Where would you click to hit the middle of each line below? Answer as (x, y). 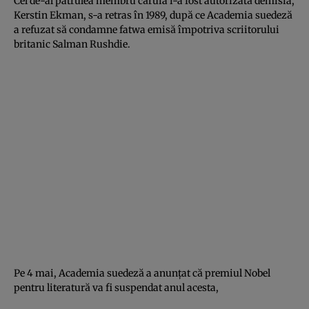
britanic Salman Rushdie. (72, 44)
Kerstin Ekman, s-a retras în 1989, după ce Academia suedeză (153, 15)
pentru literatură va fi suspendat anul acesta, (116, 287)
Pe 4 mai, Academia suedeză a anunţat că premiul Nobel (142, 273)
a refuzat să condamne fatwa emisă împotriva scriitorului (147, 29)
